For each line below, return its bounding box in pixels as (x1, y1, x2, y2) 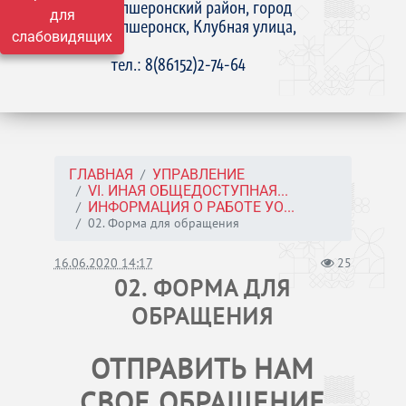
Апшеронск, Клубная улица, (111, 15, 297, 37)
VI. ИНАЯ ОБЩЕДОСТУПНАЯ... (87, 182, 288, 199)
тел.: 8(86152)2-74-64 (111, 53, 246, 75)
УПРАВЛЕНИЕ (151, 166, 245, 183)
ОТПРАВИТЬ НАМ (91, 350, 315, 387)
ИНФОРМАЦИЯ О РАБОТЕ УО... (87, 198, 295, 216)
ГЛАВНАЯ (68, 166, 133, 183)
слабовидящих (12, 28, 112, 45)
